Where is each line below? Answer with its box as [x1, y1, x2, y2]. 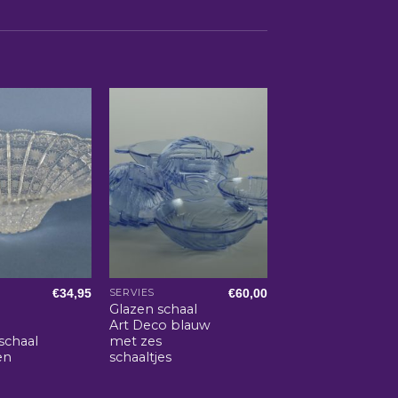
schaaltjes [108, 348, 171, 365]
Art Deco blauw [108, 316, 211, 333]
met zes [108, 332, 162, 349]
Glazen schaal [108, 300, 197, 317]
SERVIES [108, 287, 155, 299]
